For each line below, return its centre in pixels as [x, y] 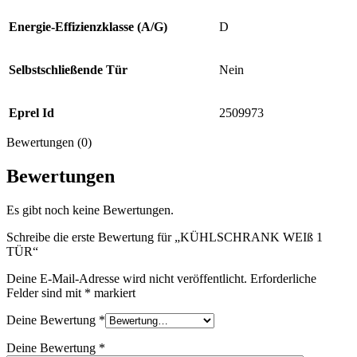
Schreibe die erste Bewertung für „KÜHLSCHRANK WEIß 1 [165, 237]
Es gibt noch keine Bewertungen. [90, 210]
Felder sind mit [45, 292]
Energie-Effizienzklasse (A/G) [88, 26]
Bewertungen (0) [49, 142]
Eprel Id [31, 112]
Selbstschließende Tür [68, 69]
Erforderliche [283, 278]
